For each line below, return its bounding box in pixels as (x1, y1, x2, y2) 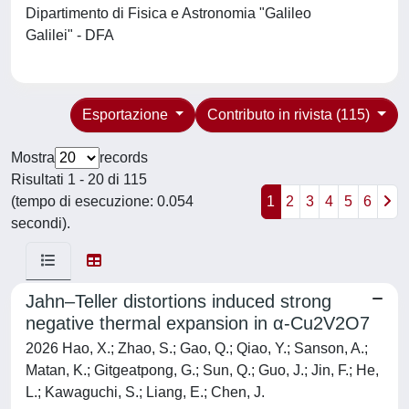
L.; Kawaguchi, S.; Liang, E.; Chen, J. (26, 384, 265, 400)
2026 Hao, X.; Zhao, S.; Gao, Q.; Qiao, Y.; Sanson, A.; (26, 341, 368, 356)
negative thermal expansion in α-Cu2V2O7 (26, 313, 370, 333)
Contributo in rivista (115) (207, 107, 374, 122)
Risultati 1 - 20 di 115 (11, 172, 147, 187)
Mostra (11, 150, 55, 165)
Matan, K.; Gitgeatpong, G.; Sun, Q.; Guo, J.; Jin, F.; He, (26, 362, 379, 378)
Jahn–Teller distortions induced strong (26, 291, 331, 311)
